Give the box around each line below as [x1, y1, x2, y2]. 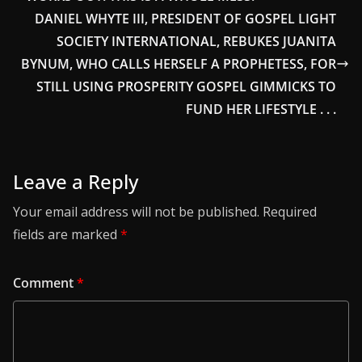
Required [263, 203, 317, 221]
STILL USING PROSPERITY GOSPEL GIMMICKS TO [36, 78, 336, 96]
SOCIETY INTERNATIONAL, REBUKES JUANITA [57, 32, 336, 51]
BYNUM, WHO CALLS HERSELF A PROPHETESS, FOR [21, 55, 336, 74]
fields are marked [13, 225, 120, 244]
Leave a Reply [13, 168, 138, 196]
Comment [13, 274, 77, 293]
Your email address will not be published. [13, 203, 259, 221]
